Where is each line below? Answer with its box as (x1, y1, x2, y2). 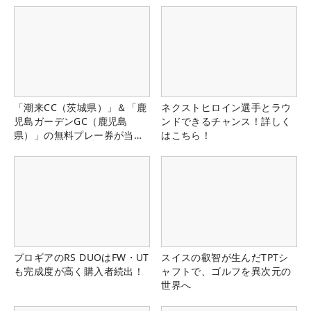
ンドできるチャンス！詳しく (161, 114, 292, 128)
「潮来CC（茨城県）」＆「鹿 (14, 100, 147, 114)
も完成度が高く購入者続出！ (14, 264, 144, 278)
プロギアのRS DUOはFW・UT (14, 251, 149, 264)
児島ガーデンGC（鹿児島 (14, 114, 128, 128)
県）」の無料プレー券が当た (14, 128, 144, 142)
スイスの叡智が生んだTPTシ (161, 251, 289, 264)
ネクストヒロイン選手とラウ (161, 100, 292, 114)
